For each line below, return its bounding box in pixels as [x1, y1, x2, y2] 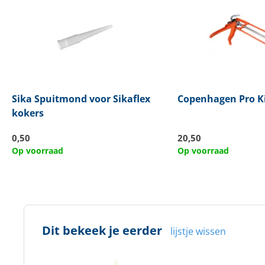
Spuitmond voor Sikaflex [31, 92, 150, 105]
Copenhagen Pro [177, 92, 255, 105]
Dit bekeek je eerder [41, 222, 162, 238]
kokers [11, 106, 44, 119]
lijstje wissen [170, 224, 226, 238]
